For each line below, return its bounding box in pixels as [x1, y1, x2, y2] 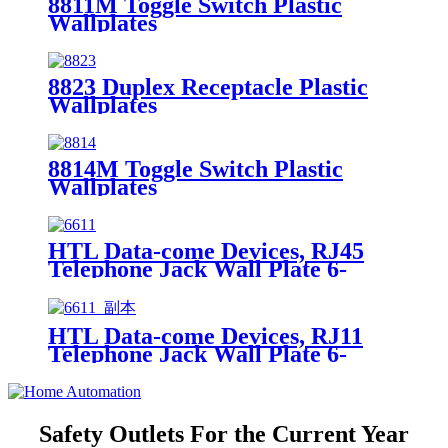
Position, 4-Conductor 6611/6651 [48, 359, 381, 386]
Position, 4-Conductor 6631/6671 [48, 274, 382, 301]
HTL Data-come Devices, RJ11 [48, 323, 363, 350]
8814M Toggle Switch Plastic [48, 156, 343, 183]
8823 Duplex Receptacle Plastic [48, 74, 368, 101]
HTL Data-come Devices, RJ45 [48, 238, 364, 265]
